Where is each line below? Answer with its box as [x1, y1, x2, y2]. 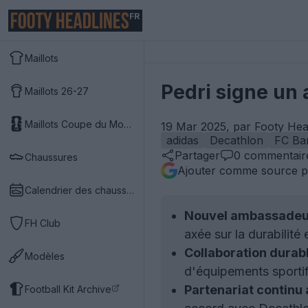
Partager [175, 148, 220, 162]
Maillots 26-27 [25, 85, 89, 97]
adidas [166, 133, 199, 147]
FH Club [25, 217, 60, 229]
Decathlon [210, 133, 263, 147]
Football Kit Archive [25, 283, 111, 295]
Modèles [25, 250, 65, 262]
